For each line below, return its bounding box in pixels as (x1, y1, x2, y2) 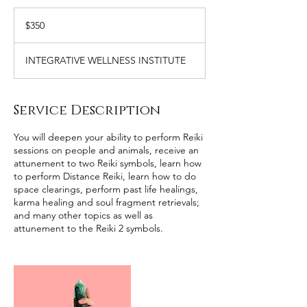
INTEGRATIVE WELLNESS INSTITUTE (25, 54, 186, 66)
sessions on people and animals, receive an (14, 144, 199, 156)
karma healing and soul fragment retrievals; (14, 196, 199, 208)
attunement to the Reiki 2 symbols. (14, 222, 169, 234)
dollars (14, 23, 35, 31)
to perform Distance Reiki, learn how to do (14, 170, 196, 182)
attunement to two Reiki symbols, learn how (14, 157, 201, 169)
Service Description (14, 101, 160, 119)
